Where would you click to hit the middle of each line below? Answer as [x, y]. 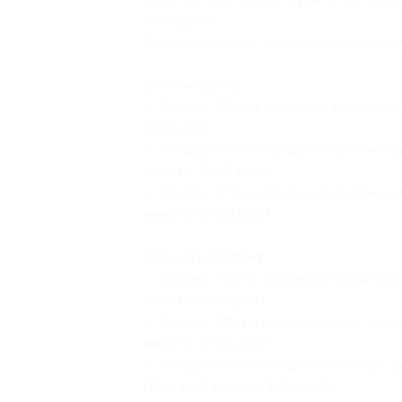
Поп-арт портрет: [205, 257]
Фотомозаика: [193, 85]
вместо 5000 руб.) [207, 214]
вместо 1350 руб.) [204, 300]
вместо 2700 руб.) [206, 343]
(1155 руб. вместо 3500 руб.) [240, 386]
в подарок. [179, 20]
